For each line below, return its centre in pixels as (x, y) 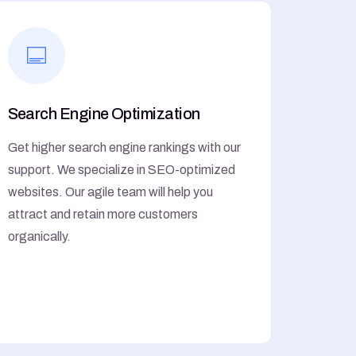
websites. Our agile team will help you (110, 192)
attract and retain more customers (103, 214)
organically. (39, 236)
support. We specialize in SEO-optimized (121, 169)
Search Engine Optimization (104, 113)
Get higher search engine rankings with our (124, 147)
